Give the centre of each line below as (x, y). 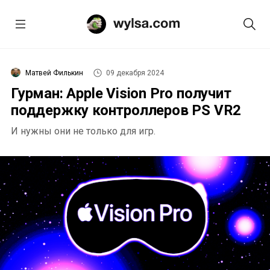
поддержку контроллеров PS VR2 (126, 110)
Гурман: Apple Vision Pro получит (121, 93)
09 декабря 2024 (135, 73)
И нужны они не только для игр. (83, 131)
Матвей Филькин (54, 73)
